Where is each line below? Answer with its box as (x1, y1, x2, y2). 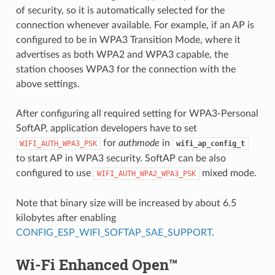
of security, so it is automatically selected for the (15, 5, 225, 15)
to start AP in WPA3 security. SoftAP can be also (15, 153, 226, 163)
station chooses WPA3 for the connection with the (15, 64, 236, 74)
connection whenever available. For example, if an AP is (15, 20, 254, 30)
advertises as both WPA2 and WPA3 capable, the (15, 49, 228, 60)
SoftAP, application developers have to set (15, 123, 197, 133)
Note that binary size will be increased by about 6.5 (15, 198, 236, 208)
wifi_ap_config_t (176, 139, 245, 148)
